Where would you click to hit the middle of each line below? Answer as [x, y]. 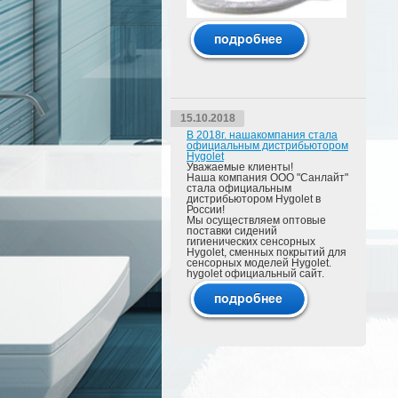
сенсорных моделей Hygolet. [259, 263]
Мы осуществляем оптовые [256, 220]
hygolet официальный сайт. [255, 274]
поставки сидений [232, 231]
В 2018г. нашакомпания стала [262, 135]
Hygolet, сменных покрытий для [267, 252]
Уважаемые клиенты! [240, 167]
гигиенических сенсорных [251, 242]
